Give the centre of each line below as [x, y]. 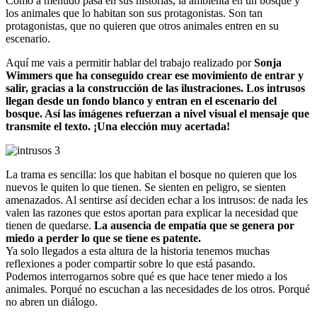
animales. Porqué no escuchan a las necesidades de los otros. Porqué [158, 289]
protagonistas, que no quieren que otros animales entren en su [142, 25]
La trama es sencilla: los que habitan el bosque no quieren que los [151, 174]
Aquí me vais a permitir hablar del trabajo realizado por [130, 62]
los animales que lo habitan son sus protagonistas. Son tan [134, 13]
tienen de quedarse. [50, 225]
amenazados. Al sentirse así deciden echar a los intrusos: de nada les [157, 200]
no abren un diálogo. [52, 301]
